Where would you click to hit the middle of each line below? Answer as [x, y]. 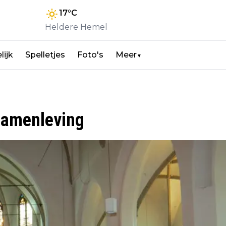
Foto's [90, 55]
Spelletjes [45, 55]
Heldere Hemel [76, 27]
